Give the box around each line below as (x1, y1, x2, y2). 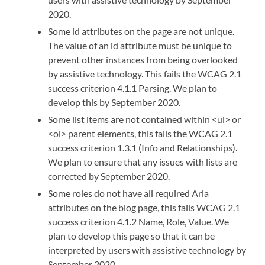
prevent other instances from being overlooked (48, 53, 238, 65)
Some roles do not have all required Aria (48, 187, 209, 199)
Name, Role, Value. (138, 215, 215, 227)
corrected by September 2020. (48, 170, 170, 182)
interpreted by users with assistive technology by (48, 244, 247, 256)
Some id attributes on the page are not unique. (48, 25, 235, 37)
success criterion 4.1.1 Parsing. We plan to (48, 82, 218, 93)
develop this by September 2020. (48, 96, 181, 108)
